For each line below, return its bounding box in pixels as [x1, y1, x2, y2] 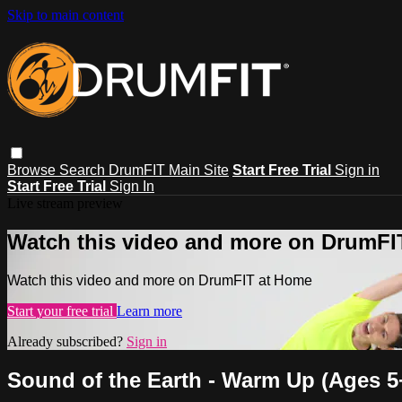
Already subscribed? [7, 333, 127, 349]
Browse [7, 162, 59, 178]
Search [59, 162, 109, 178]
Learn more [117, 302, 182, 319]
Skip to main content [7, 7, 124, 22]
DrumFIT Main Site [109, 162, 229, 178]
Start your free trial [7, 302, 117, 319]
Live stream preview [7, 195, 123, 211]
